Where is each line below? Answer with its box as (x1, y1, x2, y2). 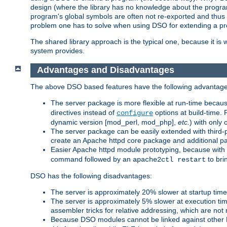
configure (117, 108, 153, 117)
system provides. (30, 47, 85, 55)
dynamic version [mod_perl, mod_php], (51, 118, 178, 126)
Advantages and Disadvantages (36, 65, 174, 75)
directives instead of (51, 108, 117, 117)
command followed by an (51, 155, 133, 163)
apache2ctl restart (133, 155, 206, 164)
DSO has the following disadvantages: (30, 171, 152, 180)
